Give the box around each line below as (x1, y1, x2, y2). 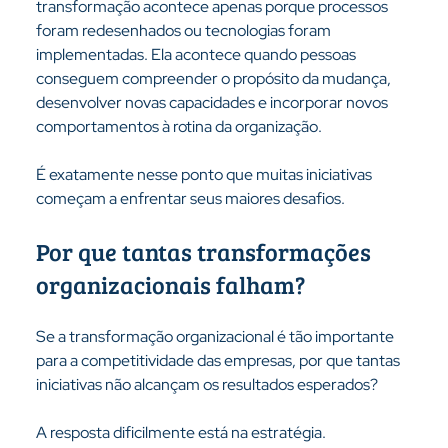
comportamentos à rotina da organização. (35, 116, 322, 137)
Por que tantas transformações (35, 235, 376, 268)
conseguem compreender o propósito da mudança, (35, 68, 394, 89)
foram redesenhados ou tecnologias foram (35, 20, 334, 41)
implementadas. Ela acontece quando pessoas (35, 44, 359, 65)
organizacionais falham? (35, 268, 305, 301)
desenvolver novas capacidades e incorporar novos (35, 92, 391, 113)
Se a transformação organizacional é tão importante (35, 326, 397, 347)
